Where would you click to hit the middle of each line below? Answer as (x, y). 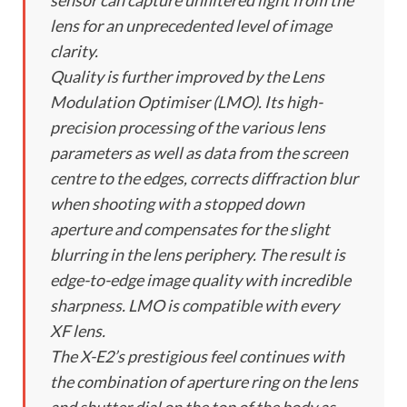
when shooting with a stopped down (177, 204)
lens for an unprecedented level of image (191, 26)
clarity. (74, 51)
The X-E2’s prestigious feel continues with (197, 357)
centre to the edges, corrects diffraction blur (204, 179)
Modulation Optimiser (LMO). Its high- (186, 102)
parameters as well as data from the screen (199, 153)
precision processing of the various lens (188, 128)
